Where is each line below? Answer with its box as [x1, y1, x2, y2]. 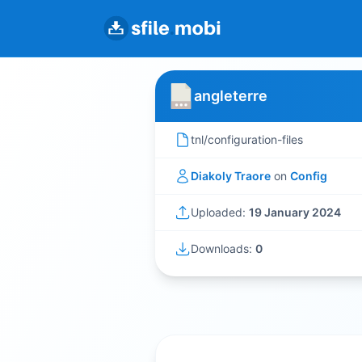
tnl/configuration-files [191, 133, 303, 146]
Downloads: [191, 242, 255, 255]
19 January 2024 [249, 205, 341, 219]
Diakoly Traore [191, 169, 271, 183]
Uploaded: [191, 205, 249, 219]
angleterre [194, 87, 267, 104]
